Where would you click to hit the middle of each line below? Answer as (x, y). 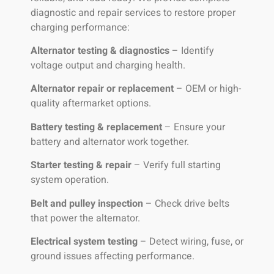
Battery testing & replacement (96, 127)
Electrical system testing (84, 241)
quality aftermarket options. (91, 104)
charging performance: (80, 27)
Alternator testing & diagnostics (100, 51)
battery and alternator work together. (110, 142)
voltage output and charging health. (108, 66)
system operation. (70, 180)
